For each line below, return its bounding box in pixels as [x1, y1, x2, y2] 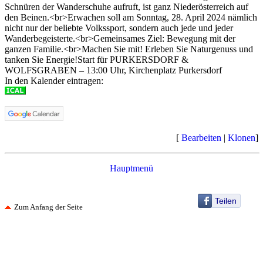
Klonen [228, 133, 255, 143]
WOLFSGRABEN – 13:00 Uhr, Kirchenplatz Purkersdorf [5, 65, 222, 75]
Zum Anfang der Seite [14, 203, 83, 211]
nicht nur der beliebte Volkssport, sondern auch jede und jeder [5, 23, 233, 33]
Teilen [215, 196, 237, 205]
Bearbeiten [181, 133, 221, 143]
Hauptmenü [110, 163, 153, 173]
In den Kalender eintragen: [5, 76, 103, 86]
